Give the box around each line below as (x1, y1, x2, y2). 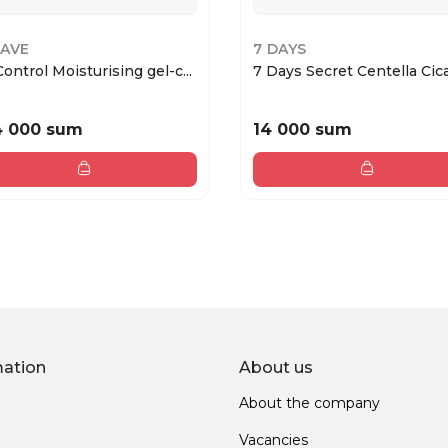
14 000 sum (253, 119, 352, 139)
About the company (239, 393, 380, 412)
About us (239, 357, 313, 377)
